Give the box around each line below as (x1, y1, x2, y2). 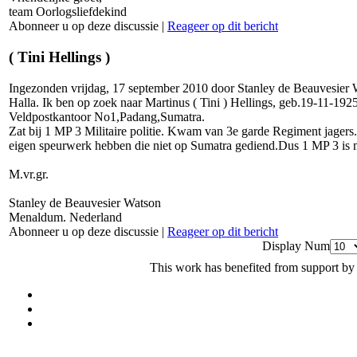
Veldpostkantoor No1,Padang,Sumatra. (9, 109, 205, 124)
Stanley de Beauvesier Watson (9, 195, 161, 210)
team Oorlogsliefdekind (9, 5, 127, 19)
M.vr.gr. (9, 167, 49, 181)
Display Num (262, 238, 330, 253)
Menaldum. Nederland (9, 210, 122, 224)
